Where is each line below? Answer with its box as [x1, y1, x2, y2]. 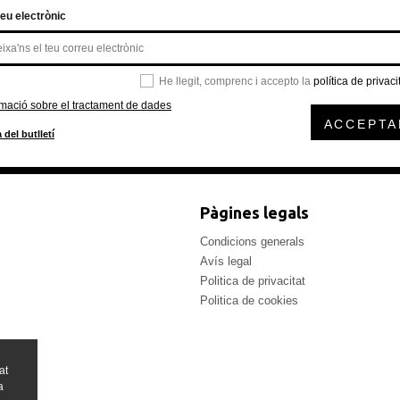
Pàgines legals [200, 203, 309, 221]
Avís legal [200, 254, 252, 268]
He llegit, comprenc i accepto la [159, 74, 313, 87]
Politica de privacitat [200, 273, 305, 287]
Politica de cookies [200, 293, 298, 307]
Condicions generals [200, 234, 304, 248]
